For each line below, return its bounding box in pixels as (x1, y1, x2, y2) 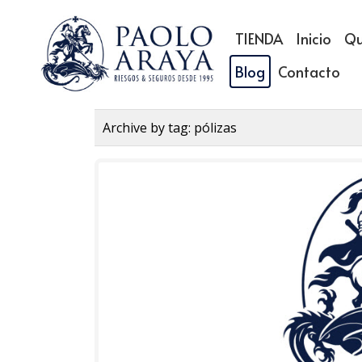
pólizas (194, 119, 237, 137)
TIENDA (234, 27, 283, 48)
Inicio (295, 27, 331, 48)
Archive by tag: (103, 119, 194, 137)
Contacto (277, 61, 340, 82)
